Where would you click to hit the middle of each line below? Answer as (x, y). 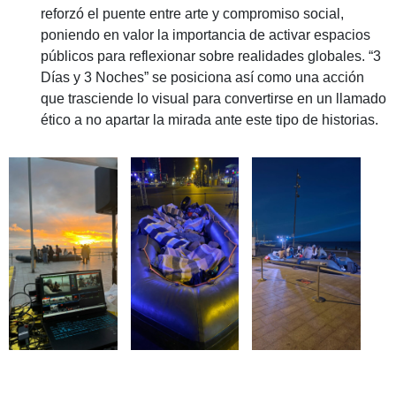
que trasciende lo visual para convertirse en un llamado (214, 99)
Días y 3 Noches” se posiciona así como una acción (203, 78)
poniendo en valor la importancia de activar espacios (206, 35)
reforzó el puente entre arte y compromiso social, (193, 14)
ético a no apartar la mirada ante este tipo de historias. (210, 120)
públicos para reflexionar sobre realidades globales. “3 (211, 57)
